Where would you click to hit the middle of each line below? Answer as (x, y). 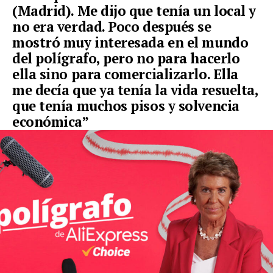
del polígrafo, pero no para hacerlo (126, 58)
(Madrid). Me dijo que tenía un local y (134, 11)
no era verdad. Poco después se (112, 27)
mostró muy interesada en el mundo (130, 43)
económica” (51, 122)
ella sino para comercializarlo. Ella (125, 74)
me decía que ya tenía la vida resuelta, (135, 90)
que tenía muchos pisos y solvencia (126, 106)
